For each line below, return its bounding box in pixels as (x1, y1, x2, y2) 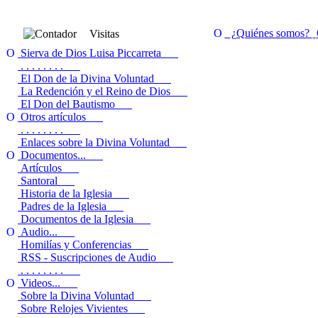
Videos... (21, 276, 60, 289)
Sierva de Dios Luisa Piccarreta (18, 46, 178, 59)
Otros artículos (18, 110, 103, 123)
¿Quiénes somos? (231, 26, 312, 39)
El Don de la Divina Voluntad (18, 72, 171, 84)
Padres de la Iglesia (18, 199, 124, 212)
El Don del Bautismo (18, 97, 132, 110)
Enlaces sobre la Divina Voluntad (18, 136, 187, 148)
